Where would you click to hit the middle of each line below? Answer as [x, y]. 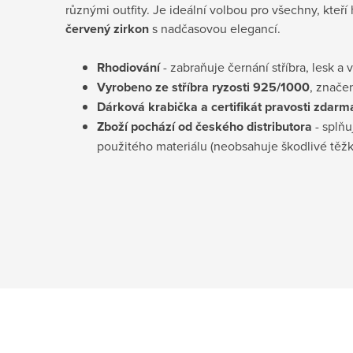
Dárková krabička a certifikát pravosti [204, 106]
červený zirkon [107, 28]
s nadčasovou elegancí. [215, 28]
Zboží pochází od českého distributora [204, 126]
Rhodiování [128, 67]
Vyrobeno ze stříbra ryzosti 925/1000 [203, 87]
